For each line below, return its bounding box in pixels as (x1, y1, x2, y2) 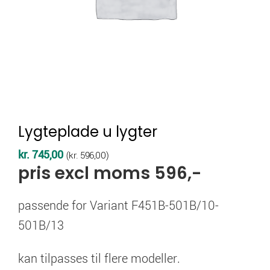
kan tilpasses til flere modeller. (18, 250, 180, 268)
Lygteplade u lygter (18, 122, 157, 142)
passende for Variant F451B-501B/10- (18, 197, 219, 215)
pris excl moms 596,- (18, 162, 201, 185)
